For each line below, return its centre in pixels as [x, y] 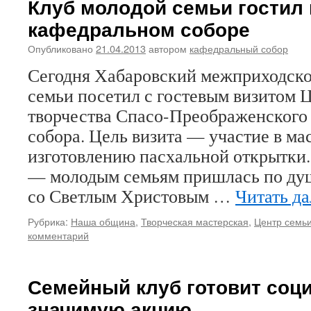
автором [168, 48]
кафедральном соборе [139, 29]
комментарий [58, 235]
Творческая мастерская [195, 221]
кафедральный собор [239, 48]
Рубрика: [48, 221]
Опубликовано [60, 48]
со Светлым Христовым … [132, 196]
